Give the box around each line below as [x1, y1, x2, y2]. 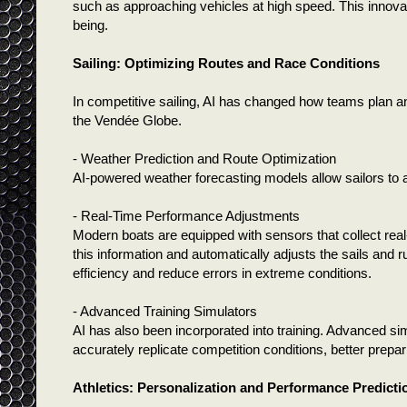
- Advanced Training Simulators [73, 303, 261, 319]
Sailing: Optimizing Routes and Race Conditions [73, 55, 383, 71]
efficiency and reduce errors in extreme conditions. [73, 264, 379, 281]
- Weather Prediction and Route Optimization [73, 150, 336, 166]
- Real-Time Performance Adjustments [73, 207, 303, 223]
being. [73, 16, 115, 33]
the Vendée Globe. [73, 112, 189, 128]
